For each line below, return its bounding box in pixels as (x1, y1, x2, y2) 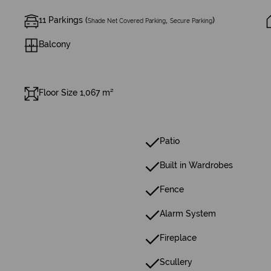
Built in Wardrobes (160, 160, 233, 170)
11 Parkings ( (39, 15, 88, 25)
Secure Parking (170, 18, 212, 24)
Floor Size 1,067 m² (39, 88, 114, 97)
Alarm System (160, 209, 216, 218)
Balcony (39, 39, 71, 49)
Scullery (160, 257, 192, 267)
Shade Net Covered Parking (88, 18, 166, 24)
